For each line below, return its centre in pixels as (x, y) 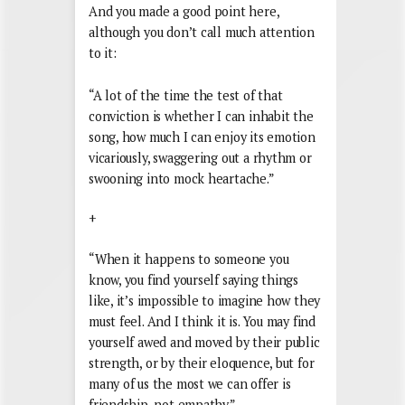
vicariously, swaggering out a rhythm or (200, 157)
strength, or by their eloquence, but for (202, 363)
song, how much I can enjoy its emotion (202, 137)
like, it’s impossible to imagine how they (205, 300)
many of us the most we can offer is (190, 383)
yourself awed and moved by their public (204, 342)
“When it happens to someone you (189, 259)
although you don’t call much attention (202, 32)
